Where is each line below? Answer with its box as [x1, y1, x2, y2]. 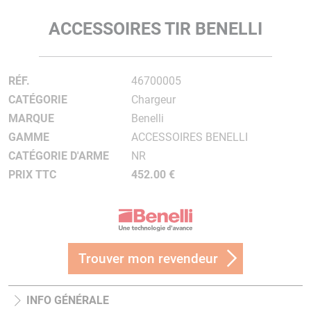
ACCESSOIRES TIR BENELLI [49, 19, 262, 39]
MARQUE [8, 112, 54, 125]
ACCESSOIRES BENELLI [131, 131, 248, 144]
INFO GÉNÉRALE [26, 294, 109, 308]
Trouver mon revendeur [78, 251, 218, 267]
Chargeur [131, 93, 176, 106]
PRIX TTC [8, 168, 56, 181]
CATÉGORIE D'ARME [8, 149, 109, 162]
